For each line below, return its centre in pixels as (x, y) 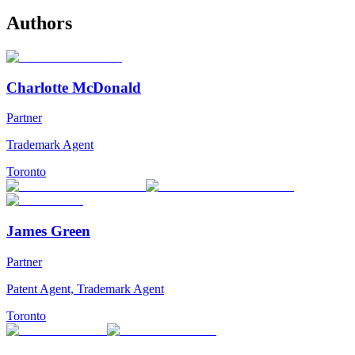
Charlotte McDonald (74, 87)
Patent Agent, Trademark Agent (85, 288)
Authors (39, 23)
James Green (48, 231)
